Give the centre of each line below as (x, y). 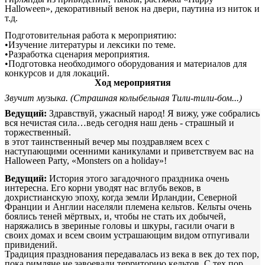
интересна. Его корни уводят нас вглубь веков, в (103, 188)
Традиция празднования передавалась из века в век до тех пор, (132, 254)
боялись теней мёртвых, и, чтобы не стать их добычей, (115, 216)
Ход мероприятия (132, 83)
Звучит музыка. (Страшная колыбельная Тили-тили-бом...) (123, 98)
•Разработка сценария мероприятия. (77, 54)
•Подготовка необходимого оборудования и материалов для (126, 64)
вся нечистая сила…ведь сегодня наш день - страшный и (119, 123)
